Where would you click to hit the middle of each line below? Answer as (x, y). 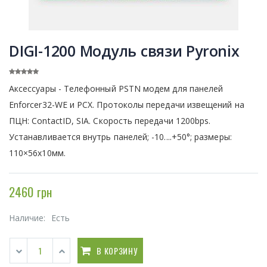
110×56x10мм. (37, 153)
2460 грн (30, 191)
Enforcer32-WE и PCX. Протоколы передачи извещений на (127, 104)
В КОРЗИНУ (117, 250)
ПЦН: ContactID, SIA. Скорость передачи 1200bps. (110, 120)
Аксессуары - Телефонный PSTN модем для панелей (116, 88)
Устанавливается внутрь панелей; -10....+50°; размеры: (120, 136)
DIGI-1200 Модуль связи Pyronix (124, 50)
